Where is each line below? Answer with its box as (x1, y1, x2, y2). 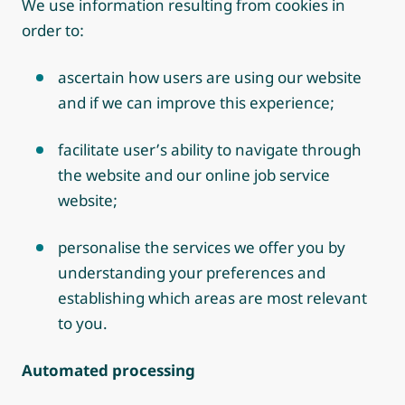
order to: (22, 20, 84, 41)
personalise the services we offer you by (58, 237, 345, 258)
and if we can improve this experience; (58, 92, 334, 113)
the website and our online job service (58, 165, 330, 185)
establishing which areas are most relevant (58, 287, 367, 308)
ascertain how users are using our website (58, 67, 362, 88)
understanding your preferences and (58, 262, 325, 283)
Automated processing (22, 360, 199, 381)
